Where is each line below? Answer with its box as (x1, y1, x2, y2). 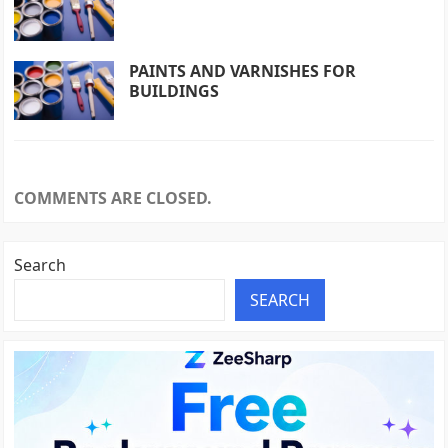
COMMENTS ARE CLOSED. (14, 186, 213, 209)
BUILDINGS (129, 79, 220, 102)
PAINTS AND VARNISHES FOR (129, 59, 357, 82)
